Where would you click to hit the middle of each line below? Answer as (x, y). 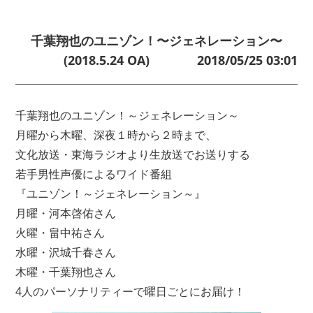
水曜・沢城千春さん (66, 252)
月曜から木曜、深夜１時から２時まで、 (116, 134)
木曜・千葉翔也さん (66, 271)
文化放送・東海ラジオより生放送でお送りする (133, 154)
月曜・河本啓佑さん (66, 213)
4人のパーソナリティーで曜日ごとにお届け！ (131, 291)
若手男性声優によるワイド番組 (94, 174)
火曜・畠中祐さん (60, 232)
